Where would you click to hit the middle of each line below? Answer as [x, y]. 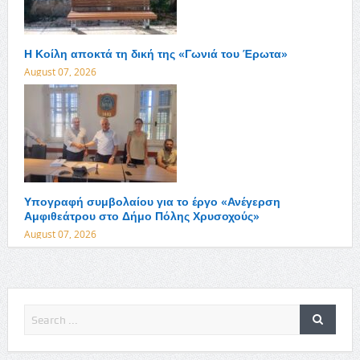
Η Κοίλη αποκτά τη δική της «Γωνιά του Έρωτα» [155, 53]
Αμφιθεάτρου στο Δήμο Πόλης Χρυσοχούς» [141, 216]
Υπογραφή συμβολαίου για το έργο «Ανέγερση [152, 201]
